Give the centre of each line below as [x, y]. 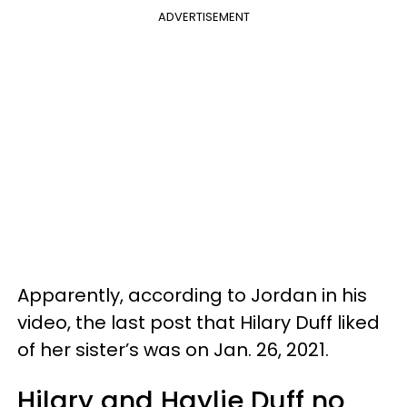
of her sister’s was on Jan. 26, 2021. [173, 349]
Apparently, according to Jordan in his [192, 295]
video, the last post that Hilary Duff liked [199, 322]
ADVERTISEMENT [203, 16]
